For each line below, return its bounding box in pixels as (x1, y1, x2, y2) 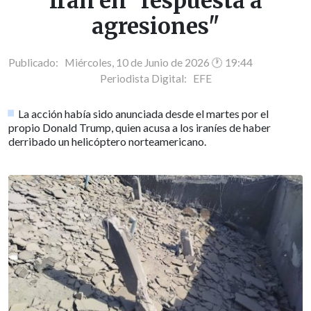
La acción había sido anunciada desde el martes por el (18, 106, 269, 120)
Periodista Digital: (99, 72, 193, 85)
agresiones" (92, 12, 219, 41)
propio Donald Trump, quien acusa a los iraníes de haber (8, 120, 271, 134)
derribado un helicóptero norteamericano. (8, 134, 206, 148)
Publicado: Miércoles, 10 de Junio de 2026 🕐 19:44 (8, 56, 253, 69)
